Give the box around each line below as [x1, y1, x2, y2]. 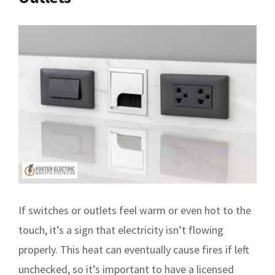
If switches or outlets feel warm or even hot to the [18, 203, 251, 218]
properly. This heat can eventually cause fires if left [18, 242, 249, 257]
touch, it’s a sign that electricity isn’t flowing [18, 223, 223, 238]
